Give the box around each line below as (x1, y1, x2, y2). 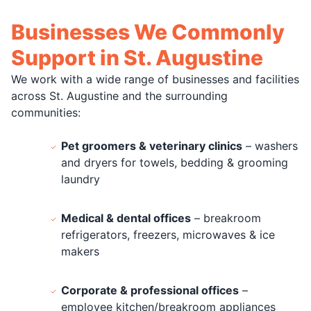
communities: (11, 105, 81, 119)
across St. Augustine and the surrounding (11, 88, 228, 103)
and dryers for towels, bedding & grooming (61, 155, 288, 169)
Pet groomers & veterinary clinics (61, 138, 242, 153)
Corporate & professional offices (61, 283, 239, 297)
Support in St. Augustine (11, 44, 263, 70)
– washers (242, 138, 298, 153)
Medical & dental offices (61, 210, 191, 225)
